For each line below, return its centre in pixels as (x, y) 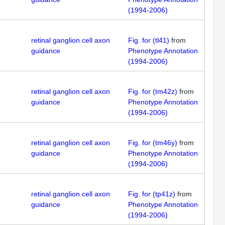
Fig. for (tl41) (149, 40)
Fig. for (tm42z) (153, 91)
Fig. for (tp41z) (152, 194)
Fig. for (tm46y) (153, 143)
